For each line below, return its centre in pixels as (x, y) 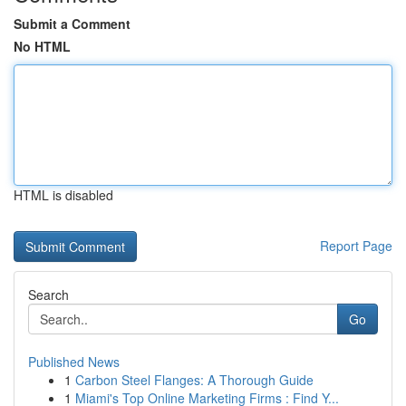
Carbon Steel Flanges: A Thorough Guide (194, 380)
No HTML (42, 46)
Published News (74, 362)
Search (48, 295)
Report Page (356, 246)
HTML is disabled (63, 195)
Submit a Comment (72, 24)
